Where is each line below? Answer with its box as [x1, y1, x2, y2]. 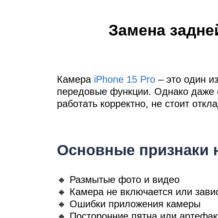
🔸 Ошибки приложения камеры [57, 199, 200, 210]
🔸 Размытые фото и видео [57, 174, 180, 185]
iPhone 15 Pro [94, 74, 155, 85]
